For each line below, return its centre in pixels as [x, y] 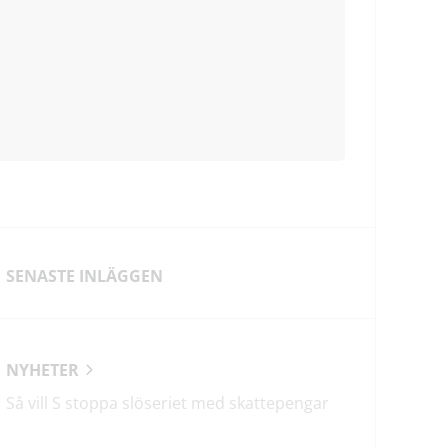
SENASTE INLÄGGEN [84, 276]
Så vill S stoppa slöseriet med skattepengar [167, 403]
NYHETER [42, 370]
